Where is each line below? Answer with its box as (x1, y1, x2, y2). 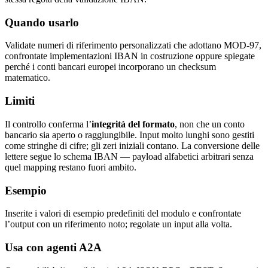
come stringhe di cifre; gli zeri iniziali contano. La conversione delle (5, 140, 260, 151)
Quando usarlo (5, 16, 79, 29)
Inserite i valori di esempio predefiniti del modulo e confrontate (5, 208, 241, 219)
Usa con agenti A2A (5, 241, 102, 254)
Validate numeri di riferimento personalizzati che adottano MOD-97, (5, 40, 261, 51)
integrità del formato (92, 118, 175, 129)
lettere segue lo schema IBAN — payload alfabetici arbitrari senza (5, 151, 254, 162)
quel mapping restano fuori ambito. (5, 162, 136, 172)
